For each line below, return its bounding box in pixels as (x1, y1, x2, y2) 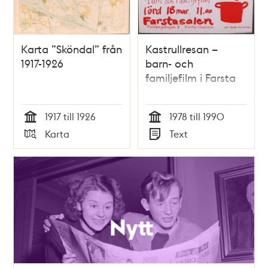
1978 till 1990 (169, 109, 224, 123)
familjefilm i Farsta (145, 70, 236, 84)
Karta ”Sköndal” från (21, 41, 123, 56)
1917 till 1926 (45, 109, 96, 123)
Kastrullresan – (145, 41, 218, 56)
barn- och (145, 56, 193, 70)
